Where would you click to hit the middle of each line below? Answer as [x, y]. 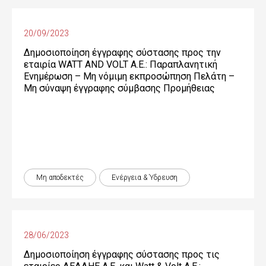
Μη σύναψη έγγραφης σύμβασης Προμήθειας [119, 88]
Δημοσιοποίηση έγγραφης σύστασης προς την [122, 53]
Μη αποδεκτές [60, 178]
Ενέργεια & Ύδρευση [145, 178]
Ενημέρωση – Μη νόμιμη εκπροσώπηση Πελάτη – [129, 76]
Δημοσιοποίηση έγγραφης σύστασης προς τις [122, 254]
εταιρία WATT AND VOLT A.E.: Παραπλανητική [121, 64]
